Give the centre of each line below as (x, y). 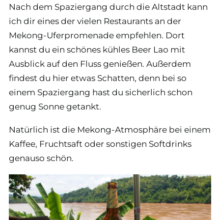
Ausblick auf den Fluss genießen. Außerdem (100, 64)
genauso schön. (41, 158)
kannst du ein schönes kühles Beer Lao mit (97, 49)
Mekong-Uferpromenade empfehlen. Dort (97, 35)
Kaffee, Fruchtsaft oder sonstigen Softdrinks (100, 144)
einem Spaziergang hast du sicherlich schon (101, 92)
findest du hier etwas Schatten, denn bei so (98, 78)
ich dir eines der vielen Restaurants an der (95, 21)
